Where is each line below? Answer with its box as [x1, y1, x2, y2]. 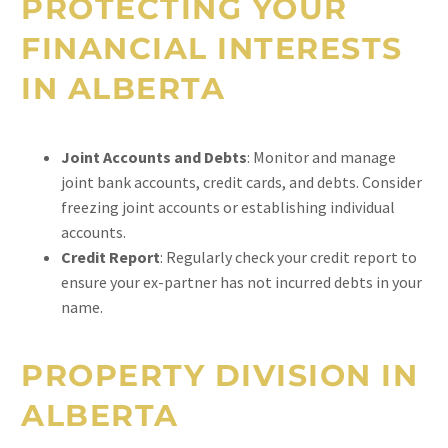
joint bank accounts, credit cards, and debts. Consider [61, 172, 422, 192]
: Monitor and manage [247, 147, 396, 167]
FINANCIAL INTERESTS [21, 30, 403, 67]
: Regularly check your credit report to [160, 247, 417, 267]
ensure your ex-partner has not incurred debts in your [61, 272, 422, 292]
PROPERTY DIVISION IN [21, 357, 418, 394]
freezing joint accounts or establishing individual [61, 197, 395, 217]
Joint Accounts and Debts [61, 147, 247, 167]
